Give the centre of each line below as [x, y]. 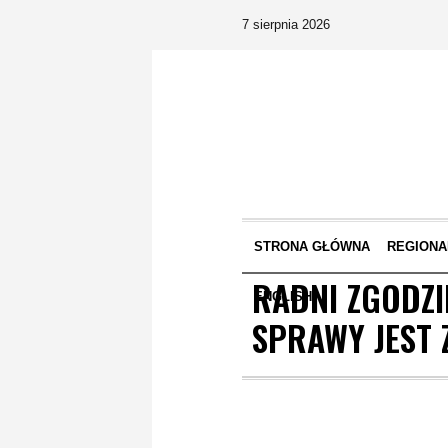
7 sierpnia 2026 [286, 24]
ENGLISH [282, 296]
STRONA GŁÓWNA [311, 246]
